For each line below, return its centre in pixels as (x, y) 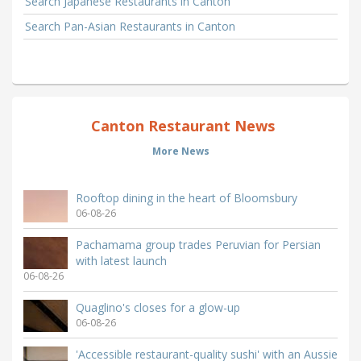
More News (180, 151)
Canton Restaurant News (180, 126)
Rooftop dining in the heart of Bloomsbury (187, 198)
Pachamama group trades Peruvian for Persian (198, 245)
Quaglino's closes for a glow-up (158, 308)
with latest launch (121, 261)
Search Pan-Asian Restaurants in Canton (130, 27)
